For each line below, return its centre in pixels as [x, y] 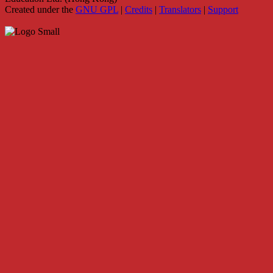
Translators [180, 9]
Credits [139, 9]
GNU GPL [97, 9]
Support [223, 9]
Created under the [40, 9]
